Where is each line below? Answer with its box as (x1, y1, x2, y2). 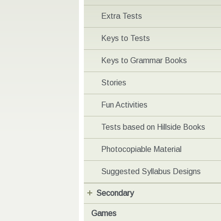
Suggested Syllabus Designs (101, 167, 201, 176)
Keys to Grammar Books (101, 56, 187, 65)
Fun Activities (101, 101, 147, 110)
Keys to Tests (101, 34, 150, 43)
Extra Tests (101, 12, 142, 21)
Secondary (96, 189, 134, 198)
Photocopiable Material (101, 145, 182, 154)
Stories (101, 78, 126, 87)
